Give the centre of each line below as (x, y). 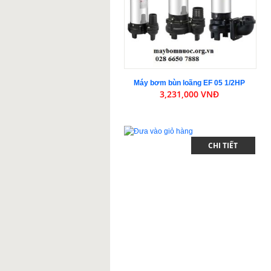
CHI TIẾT (223, 146)
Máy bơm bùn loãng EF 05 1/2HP (190, 83)
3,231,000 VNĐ (190, 94)
